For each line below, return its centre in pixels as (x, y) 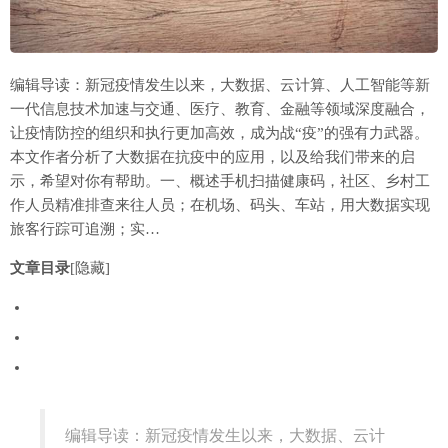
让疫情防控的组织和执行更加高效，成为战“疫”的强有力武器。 (219, 133)
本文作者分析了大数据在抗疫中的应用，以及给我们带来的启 (212, 157)
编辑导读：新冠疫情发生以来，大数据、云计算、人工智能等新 (220, 85)
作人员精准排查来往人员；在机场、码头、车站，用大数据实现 (220, 205)
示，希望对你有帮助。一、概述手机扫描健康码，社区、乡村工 (220, 181)
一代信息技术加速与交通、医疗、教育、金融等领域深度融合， (220, 109)
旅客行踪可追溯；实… (85, 229)
